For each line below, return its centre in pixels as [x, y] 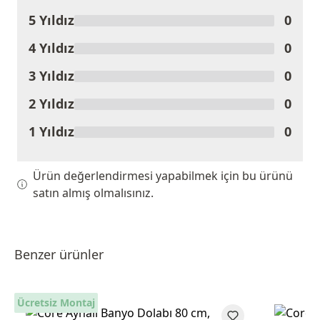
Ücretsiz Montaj [56, 302]
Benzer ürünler [59, 254]
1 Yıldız [51, 131]
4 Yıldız [51, 48]
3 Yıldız [51, 76]
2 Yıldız [51, 104]
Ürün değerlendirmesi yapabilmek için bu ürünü [163, 176]
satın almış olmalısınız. [94, 193]
